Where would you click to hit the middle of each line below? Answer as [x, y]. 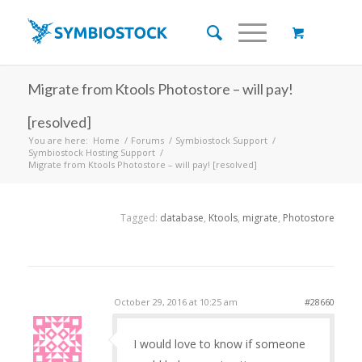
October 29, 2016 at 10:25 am [175, 302]
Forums [147, 140]
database [182, 218]
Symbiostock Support [221, 140]
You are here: [58, 140]
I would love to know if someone [219, 344]
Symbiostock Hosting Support [91, 152]
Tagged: [141, 218]
